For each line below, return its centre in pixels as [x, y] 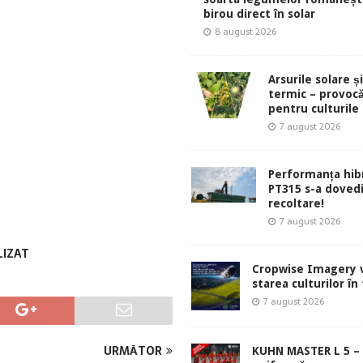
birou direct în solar [259, 14]
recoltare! [296, 204]
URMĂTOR [132, 350]
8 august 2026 [245, 32]
